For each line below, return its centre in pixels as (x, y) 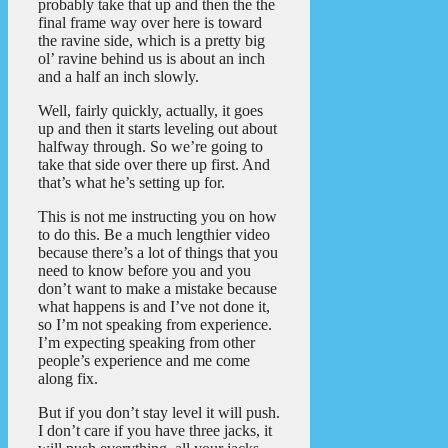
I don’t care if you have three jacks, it (155, 431)
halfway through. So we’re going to (150, 147)
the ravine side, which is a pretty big (151, 41)
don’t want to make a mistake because (157, 289)
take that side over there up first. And (154, 165)
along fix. (68, 379)
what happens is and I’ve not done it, (154, 307)
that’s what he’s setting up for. (131, 183)
